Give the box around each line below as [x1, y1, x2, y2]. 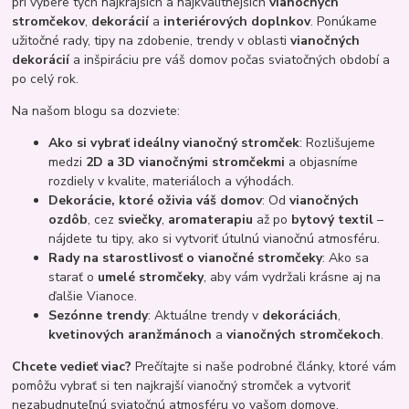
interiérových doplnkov [163, 12, 311, 30]
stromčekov [12, 12, 86, 30]
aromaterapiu [168, 210, 254, 228]
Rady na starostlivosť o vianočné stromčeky [48, 248, 323, 267]
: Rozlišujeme [299, 133, 376, 152]
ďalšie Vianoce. [48, 287, 138, 305]
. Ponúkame [310, 12, 378, 30]
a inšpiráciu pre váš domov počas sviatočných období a [69, 50, 391, 68]
